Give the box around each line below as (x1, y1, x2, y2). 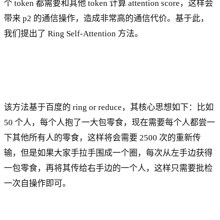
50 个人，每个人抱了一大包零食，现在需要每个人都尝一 (4, 118, 215, 128)
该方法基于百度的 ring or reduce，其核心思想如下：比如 (4, 103, 214, 112)
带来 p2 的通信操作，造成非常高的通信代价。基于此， (4, 14, 209, 24)
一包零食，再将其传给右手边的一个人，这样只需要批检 (4, 164, 213, 173)
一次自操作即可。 (4, 179, 71, 189)
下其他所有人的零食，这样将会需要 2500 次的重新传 (4, 133, 201, 143)
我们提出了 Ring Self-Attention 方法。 (4, 29, 143, 39)
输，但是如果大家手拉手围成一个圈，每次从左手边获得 (4, 148, 213, 158)
